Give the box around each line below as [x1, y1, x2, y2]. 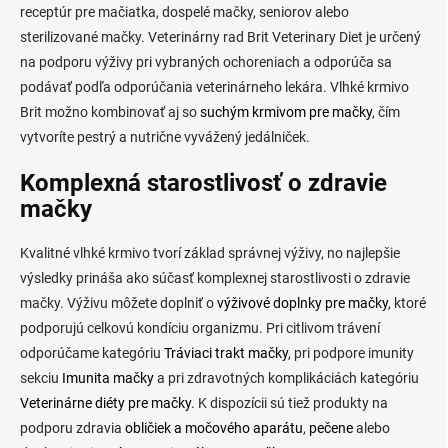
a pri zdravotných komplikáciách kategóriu [154, 370, 419, 387]
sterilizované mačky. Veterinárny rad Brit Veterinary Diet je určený [20, 28, 421, 45]
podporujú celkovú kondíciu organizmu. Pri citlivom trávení [20, 320, 380, 337]
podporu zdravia [20, 420, 125, 437]
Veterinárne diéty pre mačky [20, 395, 191, 412]
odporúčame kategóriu [20, 345, 164, 362]
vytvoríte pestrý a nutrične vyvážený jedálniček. [20, 128, 310, 145]
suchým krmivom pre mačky [200, 103, 372, 120]
